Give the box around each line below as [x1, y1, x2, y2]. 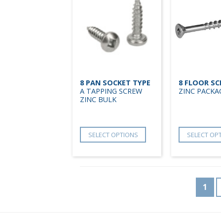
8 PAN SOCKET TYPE [80, 77, 150, 87]
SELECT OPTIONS [88, 130, 138, 140]
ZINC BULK [80, 94, 116, 104]
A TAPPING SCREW [80, 86, 142, 96]
